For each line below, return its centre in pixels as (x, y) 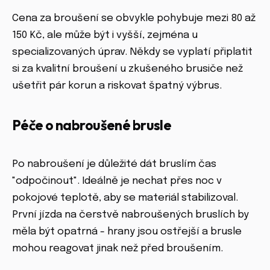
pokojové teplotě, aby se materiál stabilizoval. (125, 198)
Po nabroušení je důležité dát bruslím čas (114, 165)
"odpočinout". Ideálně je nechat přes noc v (117, 181)
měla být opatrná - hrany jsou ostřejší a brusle (127, 232)
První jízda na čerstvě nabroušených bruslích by (130, 215)
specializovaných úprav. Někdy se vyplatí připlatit (132, 52)
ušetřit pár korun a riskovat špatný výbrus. (117, 86)
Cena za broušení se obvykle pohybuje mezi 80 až (134, 19)
